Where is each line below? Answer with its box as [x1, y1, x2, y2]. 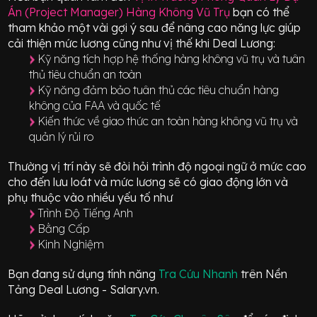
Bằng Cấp [38, 221, 90, 236]
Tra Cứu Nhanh [158, 266, 241, 281]
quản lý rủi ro [29, 129, 94, 144]
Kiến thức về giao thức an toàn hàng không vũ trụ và [38, 113, 299, 128]
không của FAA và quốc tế [29, 98, 161, 113]
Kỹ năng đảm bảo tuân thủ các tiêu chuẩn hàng [38, 82, 279, 97]
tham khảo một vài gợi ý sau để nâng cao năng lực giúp [8, 20, 301, 35]
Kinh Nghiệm [38, 236, 105, 251]
